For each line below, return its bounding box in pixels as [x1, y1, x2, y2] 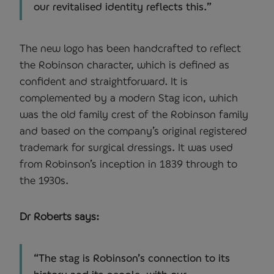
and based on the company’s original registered [20, 124, 247, 137]
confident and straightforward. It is [20, 74, 188, 87]
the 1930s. [20, 173, 68, 187]
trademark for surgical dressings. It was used [20, 140, 233, 154]
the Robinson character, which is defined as [20, 57, 229, 71]
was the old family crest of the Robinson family [20, 107, 248, 120]
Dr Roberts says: [20, 209, 99, 223]
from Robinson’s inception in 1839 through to [20, 157, 237, 170]
